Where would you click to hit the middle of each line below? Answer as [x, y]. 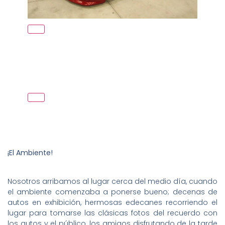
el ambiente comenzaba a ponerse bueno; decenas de [113, 192]
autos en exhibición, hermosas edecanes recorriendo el [113, 202]
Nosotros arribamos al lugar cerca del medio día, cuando [113, 181]
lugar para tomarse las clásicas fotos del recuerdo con [113, 213]
